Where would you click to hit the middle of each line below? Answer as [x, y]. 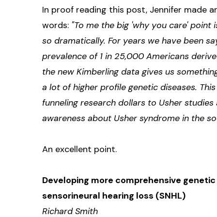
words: [57, 25]
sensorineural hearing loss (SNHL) [114, 195]
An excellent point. [79, 149]
